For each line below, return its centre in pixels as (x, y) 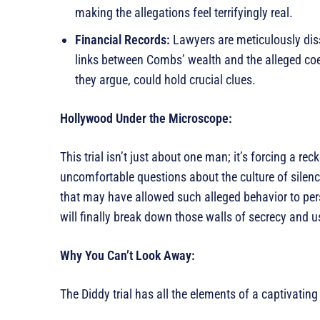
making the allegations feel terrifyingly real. (184, 13)
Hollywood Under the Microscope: (146, 119)
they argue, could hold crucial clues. (165, 80)
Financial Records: (122, 40)
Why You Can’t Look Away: (127, 256)
